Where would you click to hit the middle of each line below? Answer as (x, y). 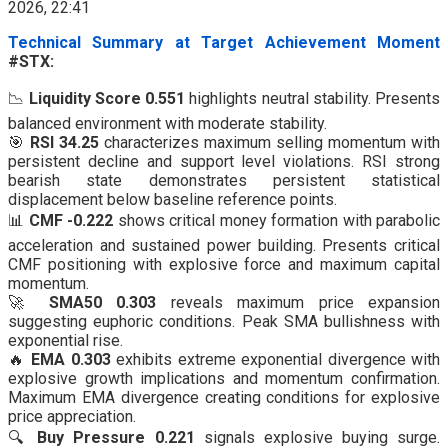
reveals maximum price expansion (298, 303)
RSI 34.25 (64, 143)
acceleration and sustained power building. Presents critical (224, 246)
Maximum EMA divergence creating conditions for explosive (224, 398)
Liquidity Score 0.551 (106, 99)
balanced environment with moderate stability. (167, 124)
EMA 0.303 (71, 360)
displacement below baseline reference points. (172, 200)
